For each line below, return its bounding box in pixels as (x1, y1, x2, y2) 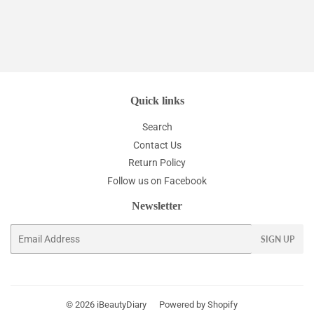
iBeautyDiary (97, 299, 146, 310)
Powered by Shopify (159, 299, 238, 310)
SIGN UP (261, 233, 294, 245)
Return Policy (128, 157, 186, 169)
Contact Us (132, 139, 182, 151)
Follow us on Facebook (107, 175, 207, 186)
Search (142, 121, 172, 133)
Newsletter (132, 199, 182, 212)
